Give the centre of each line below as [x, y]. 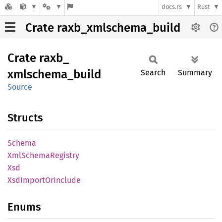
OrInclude [63, 180]
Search [153, 73]
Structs [25, 118]
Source [20, 87]
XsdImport [26, 180]
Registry [65, 155]
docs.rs [172, 7]
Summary [195, 73]
